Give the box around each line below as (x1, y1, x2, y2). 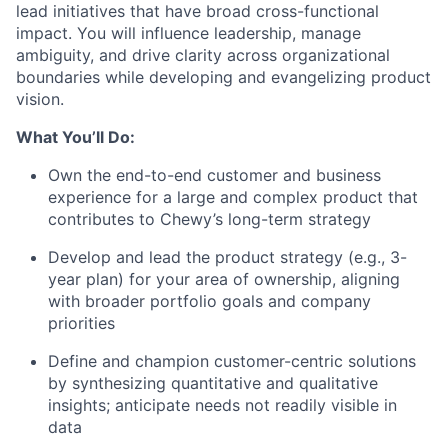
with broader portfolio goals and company (48, 291, 371, 311)
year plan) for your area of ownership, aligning (48, 269, 400, 289)
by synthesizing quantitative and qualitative (48, 373, 378, 393)
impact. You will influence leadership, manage (16, 23, 361, 43)
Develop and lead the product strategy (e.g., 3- (48, 247, 407, 267)
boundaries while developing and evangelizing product (16, 67, 431, 87)
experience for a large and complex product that (48, 187, 418, 207)
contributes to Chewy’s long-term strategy (48, 209, 371, 229)
